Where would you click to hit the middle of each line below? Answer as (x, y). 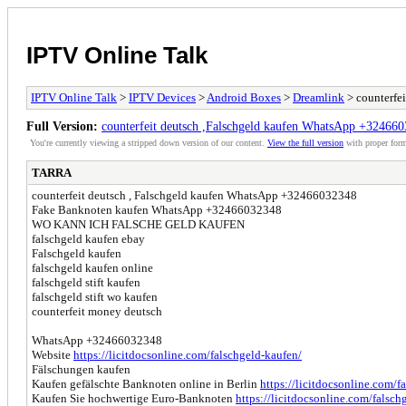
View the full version (305, 142)
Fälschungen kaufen (81, 369)
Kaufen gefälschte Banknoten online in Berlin (146, 383)
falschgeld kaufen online (92, 267)
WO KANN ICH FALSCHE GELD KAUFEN (138, 224)
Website (53, 354)
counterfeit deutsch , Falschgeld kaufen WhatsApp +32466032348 (194, 195)
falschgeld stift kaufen (86, 282)
